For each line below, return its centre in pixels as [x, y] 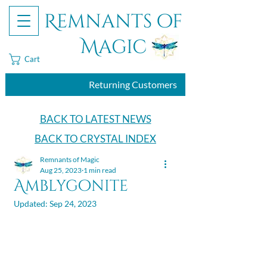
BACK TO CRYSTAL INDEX [95, 139]
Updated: [32, 204]
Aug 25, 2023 [61, 170]
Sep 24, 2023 [73, 204]
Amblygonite [71, 186]
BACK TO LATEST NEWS [95, 119]
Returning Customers [133, 84]
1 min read [100, 170]
